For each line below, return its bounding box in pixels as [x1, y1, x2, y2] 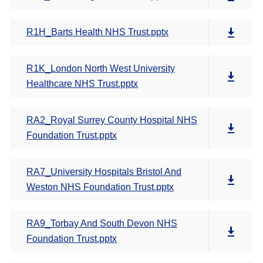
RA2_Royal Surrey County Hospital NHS [26, 115, 197, 125]
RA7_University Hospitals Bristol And [26, 167, 181, 177]
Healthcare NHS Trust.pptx [26, 79, 138, 89]
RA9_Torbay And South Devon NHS [26, 218, 177, 228]
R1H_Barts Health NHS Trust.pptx [26, 27, 168, 37]
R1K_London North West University [26, 63, 175, 73]
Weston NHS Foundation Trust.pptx [26, 182, 174, 192]
